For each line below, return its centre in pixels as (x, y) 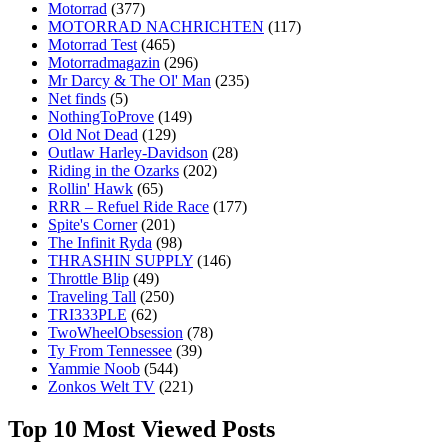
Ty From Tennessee (110, 350)
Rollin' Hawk (90, 188)
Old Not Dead (93, 134)
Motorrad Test (92, 44)
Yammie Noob (94, 368)
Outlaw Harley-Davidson (128, 152)
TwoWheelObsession (115, 332)
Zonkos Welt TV (101, 386)
